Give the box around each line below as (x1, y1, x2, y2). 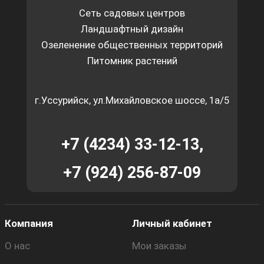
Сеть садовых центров (79, 7, 185, 19)
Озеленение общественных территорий (41, 39, 223, 51)
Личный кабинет (132, 217, 212, 229)
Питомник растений (87, 55, 177, 67)
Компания (5, 217, 53, 229)
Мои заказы (132, 239, 187, 252)
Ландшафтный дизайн (81, 23, 183, 35)
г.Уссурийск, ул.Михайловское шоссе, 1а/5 (35, 94, 229, 107)
